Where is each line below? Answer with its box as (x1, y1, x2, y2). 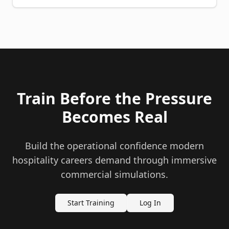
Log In (140, 197, 161, 208)
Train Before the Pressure (17, 87, 212, 109)
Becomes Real (61, 106, 168, 127)
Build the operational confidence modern (25, 139, 204, 152)
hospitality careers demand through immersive (12, 153, 217, 166)
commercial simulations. (61, 168, 168, 180)
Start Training (67, 197, 114, 208)
